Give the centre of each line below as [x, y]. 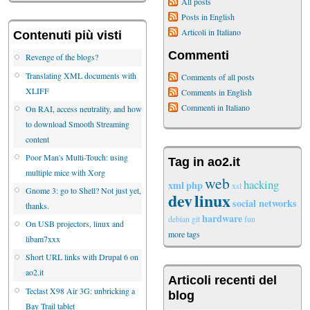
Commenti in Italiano [216, 108]
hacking [261, 185]
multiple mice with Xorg [65, 172]
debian [179, 219]
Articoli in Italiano [211, 32]
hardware [222, 219]
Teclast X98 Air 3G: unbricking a [80, 290]
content [37, 139]
